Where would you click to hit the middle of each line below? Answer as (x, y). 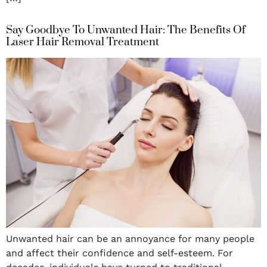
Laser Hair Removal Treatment (83, 42)
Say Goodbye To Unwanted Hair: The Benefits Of (126, 30)
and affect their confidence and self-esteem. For (119, 253)
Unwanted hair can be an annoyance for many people (130, 239)
